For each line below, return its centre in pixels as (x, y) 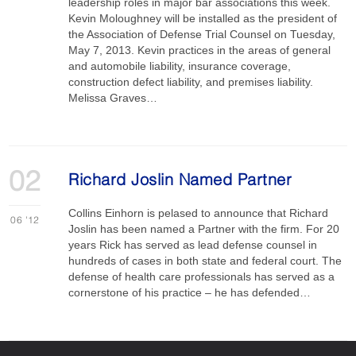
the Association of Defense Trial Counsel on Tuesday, (202, 34)
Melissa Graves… (113, 98)
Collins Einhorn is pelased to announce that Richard (199, 213)
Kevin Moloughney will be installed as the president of (203, 18)
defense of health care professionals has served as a (202, 277)
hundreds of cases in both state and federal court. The (205, 261)
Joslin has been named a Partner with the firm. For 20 (204, 229)
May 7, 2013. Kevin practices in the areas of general (200, 50)
